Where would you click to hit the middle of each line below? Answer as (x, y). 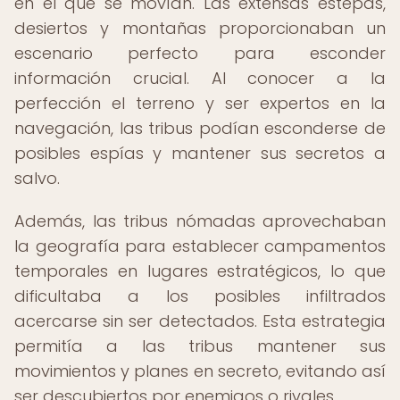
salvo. (37, 178)
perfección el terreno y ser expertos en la (200, 103)
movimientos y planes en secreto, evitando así (200, 371)
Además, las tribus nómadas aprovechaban (200, 221)
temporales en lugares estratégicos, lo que (200, 271)
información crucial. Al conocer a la (200, 78)
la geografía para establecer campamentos (200, 246)
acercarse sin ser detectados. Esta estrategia (200, 321)
